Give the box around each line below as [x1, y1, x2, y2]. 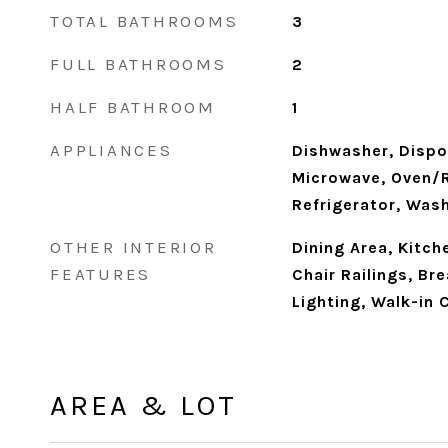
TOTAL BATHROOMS [50, 11, 239, 31]
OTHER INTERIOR [50, 237, 217, 257]
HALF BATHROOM [50, 97, 216, 117]
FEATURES [50, 264, 151, 284]
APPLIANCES [50, 140, 173, 160]
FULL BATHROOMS [50, 54, 227, 74]
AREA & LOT [50, 388, 237, 422]
